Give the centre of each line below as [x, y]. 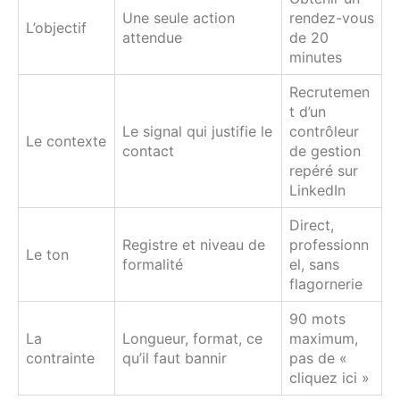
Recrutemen [329, 92]
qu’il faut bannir [175, 358]
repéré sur [324, 170]
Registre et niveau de [194, 244]
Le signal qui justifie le [197, 131]
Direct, [312, 225]
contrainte [60, 358]
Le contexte [66, 141]
